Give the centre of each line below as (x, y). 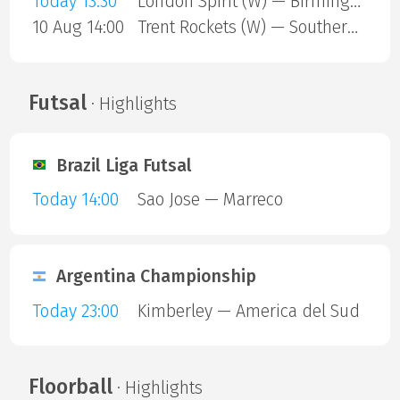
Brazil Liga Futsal (124, 165)
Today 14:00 (75, 199)
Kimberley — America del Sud (248, 311)
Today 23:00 (75, 311)
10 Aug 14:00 (78, 28)
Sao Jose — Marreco (210, 199)
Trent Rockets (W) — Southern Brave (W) (352, 28)
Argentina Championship (156, 277)
